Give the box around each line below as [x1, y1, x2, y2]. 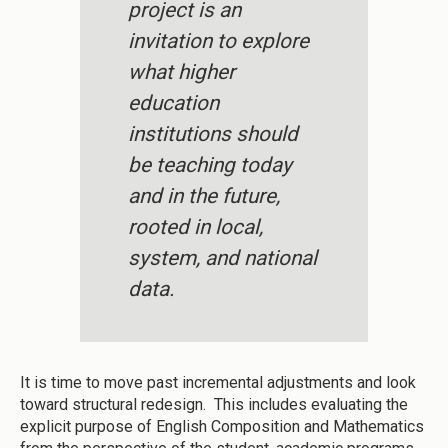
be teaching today [128, 153, 292, 178]
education [128, 91, 219, 116]
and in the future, [128, 184, 280, 209]
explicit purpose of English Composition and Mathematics [20, 417, 424, 437]
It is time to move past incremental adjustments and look [20, 373, 416, 393]
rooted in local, [128, 215, 263, 240]
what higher [128, 60, 235, 85]
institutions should [128, 122, 298, 147]
